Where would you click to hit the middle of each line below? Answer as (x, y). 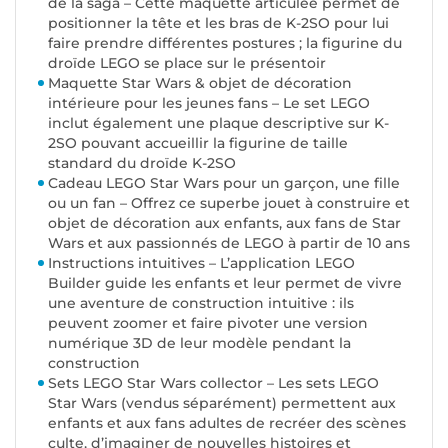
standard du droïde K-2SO (142, 163)
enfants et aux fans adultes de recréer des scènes (227, 423)
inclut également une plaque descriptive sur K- (218, 123)
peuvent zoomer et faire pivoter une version (208, 323)
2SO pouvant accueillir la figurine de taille (198, 143)
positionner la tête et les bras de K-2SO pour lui (218, 23)
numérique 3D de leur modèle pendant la (199, 343)
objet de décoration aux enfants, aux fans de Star (224, 223)
